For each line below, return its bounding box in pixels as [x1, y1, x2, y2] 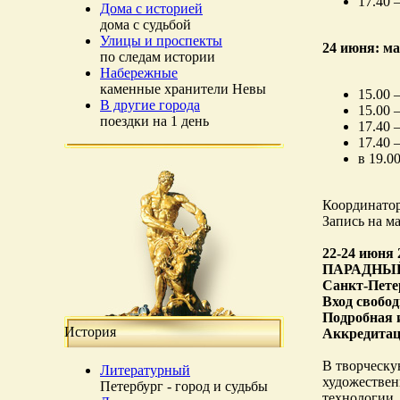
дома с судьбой [100, 17, 191, 32]
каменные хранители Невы [100, 81, 266, 96]
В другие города [100, 97, 200, 112]
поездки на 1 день [100, 113, 209, 129]
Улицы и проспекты [100, 33, 222, 48]
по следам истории [100, 49, 215, 64]
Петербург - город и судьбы [100, 379, 268, 394]
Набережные [100, 65, 178, 80]
